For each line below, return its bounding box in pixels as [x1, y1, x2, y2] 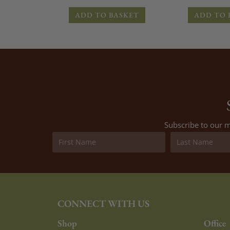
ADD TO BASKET [74, 10, 139, 20]
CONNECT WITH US [57, 197, 149, 210]
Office [204, 217, 226, 229]
